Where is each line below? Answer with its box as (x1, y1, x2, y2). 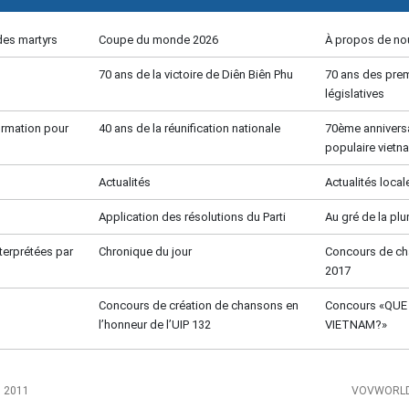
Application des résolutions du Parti (99, 210, 287, 225)
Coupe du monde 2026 (99, 33, 219, 47)
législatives (324, 87, 384, 101)
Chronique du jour (99, 245, 193, 259)
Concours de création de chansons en (99, 299, 299, 313)
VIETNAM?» (324, 318, 387, 332)
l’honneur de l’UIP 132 (99, 318, 212, 332)
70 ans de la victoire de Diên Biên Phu (99, 68, 294, 82)
